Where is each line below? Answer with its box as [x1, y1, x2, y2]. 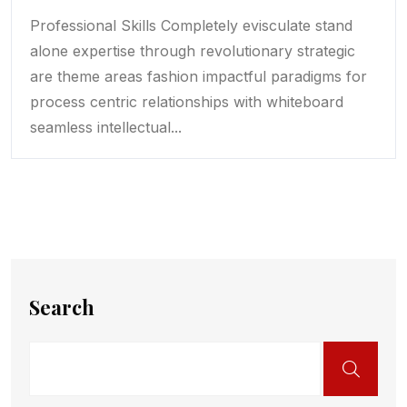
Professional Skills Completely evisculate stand [30, 16, 352, 35]
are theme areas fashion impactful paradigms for [30, 67, 367, 86]
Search [29, 293, 94, 322]
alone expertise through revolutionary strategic [30, 42, 355, 61]
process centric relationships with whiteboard [30, 93, 343, 112]
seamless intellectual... [30, 118, 182, 137]
